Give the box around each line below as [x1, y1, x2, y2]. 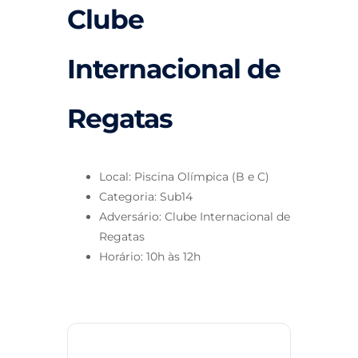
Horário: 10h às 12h [99, 249, 201, 265]
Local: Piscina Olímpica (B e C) [99, 169, 269, 185]
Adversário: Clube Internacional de [99, 209, 290, 225]
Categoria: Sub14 [99, 189, 193, 205]
